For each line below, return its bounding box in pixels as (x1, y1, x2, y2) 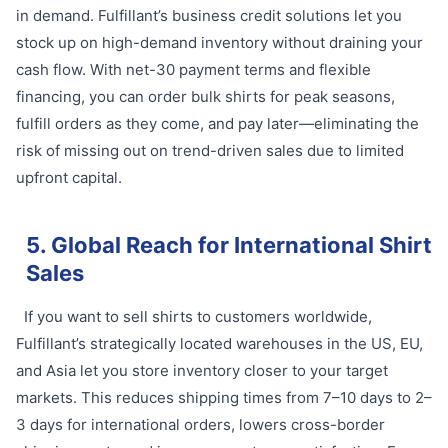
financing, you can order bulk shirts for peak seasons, (16, 87, 395, 106)
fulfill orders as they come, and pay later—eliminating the (16, 114, 419, 133)
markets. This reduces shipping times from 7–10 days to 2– (16, 388, 432, 407)
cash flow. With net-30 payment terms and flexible (16, 60, 371, 79)
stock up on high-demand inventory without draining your (16, 33, 423, 52)
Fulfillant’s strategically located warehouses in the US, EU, (16, 334, 423, 353)
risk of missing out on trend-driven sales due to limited (16, 141, 404, 160)
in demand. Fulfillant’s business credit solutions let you (16, 6, 402, 25)
